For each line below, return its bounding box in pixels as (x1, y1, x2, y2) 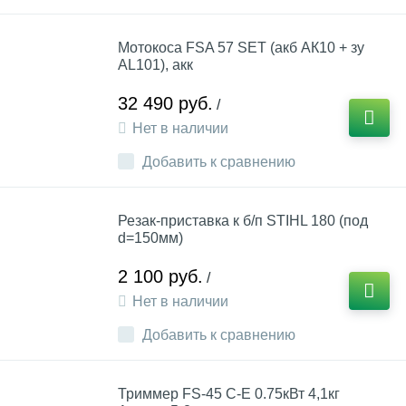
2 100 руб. (118, 266, 203, 286)
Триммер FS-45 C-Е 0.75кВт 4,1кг (118, 386, 340, 401)
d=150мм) (118, 230, 183, 246)
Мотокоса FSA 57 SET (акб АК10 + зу (118, 40, 364, 55)
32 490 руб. (118, 93, 213, 113)
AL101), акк (118, 57, 193, 72)
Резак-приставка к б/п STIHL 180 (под (118, 213, 368, 228)
